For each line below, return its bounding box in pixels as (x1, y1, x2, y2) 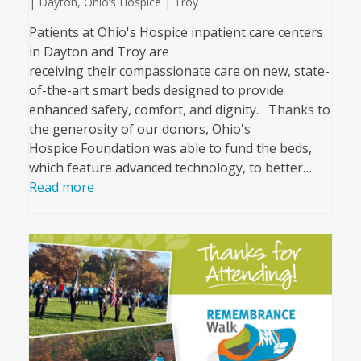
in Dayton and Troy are (28, 42, 169, 60)
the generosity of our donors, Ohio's (28, 119, 251, 138)
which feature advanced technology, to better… (28, 158, 312, 176)
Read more (28, 177, 94, 196)
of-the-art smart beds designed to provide (28, 81, 284, 99)
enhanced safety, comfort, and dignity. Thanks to (28, 100, 330, 118)
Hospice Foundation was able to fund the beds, (28, 139, 312, 157)
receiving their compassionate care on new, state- (28, 61, 330, 80)
